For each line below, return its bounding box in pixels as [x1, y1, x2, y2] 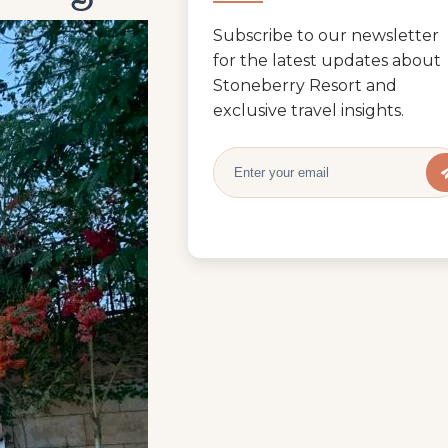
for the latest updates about [213, 51, 441, 70]
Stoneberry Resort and [213, 76, 397, 95]
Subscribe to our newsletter [213, 26, 439, 45]
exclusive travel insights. [213, 101, 404, 120]
